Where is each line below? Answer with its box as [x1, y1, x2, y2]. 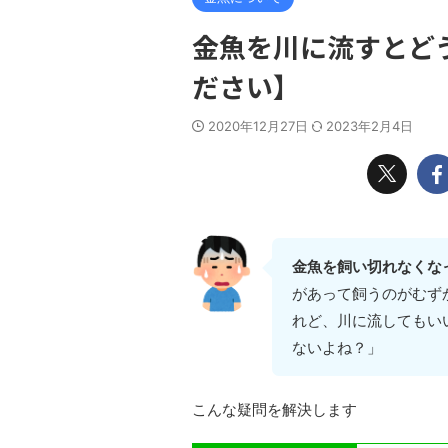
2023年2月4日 [326, 118, 413, 134]
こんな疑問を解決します [192, 399, 357, 419]
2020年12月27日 [208, 118, 312, 134]
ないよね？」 [292, 337, 382, 357]
